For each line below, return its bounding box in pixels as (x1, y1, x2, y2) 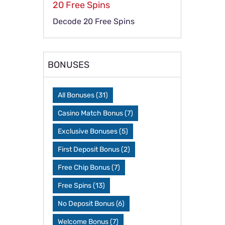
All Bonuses (58, 91, 95, 99)
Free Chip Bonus (58, 163, 110, 172)
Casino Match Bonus (58, 109, 124, 118)
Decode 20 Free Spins (53, 17, 135, 26)
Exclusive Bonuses (58, 127, 118, 136)
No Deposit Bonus (58, 199, 115, 208)
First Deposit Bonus (58, 145, 120, 154)
